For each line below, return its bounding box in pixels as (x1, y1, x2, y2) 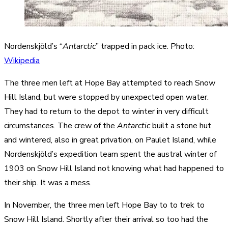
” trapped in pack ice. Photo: (96, 40, 194, 52)
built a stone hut (150, 120, 211, 131)
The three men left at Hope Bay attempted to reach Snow (4, 77, 215, 89)
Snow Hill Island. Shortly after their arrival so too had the (4, 213, 208, 225)
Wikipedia (4, 54, 40, 66)
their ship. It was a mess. (4, 177, 92, 188)
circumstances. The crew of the (4, 120, 117, 131)
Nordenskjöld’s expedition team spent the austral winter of (4, 148, 216, 160)
